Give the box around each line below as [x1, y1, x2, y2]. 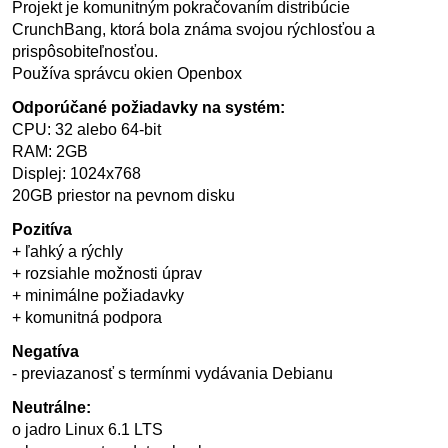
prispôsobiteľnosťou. [12, 43, 158, 60]
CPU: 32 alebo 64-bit [12, 121, 161, 138]
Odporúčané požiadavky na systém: [12, 99, 285, 116]
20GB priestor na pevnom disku [12, 187, 235, 204]
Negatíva [12, 343, 79, 360]
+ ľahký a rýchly [12, 243, 123, 260]
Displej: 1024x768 [12, 165, 141, 182]
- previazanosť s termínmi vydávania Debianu [12, 365, 333, 382]
